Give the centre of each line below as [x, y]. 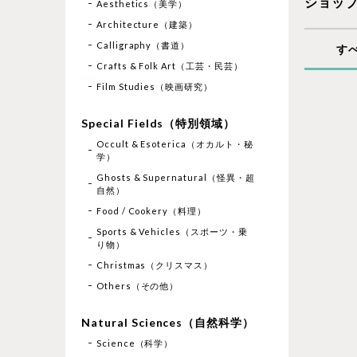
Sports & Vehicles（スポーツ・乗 [172, 231]
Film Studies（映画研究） [155, 86]
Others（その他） [137, 285]
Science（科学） [135, 343]
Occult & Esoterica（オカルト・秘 [175, 143]
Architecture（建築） [147, 24]
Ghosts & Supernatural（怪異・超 [175, 177]
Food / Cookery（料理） [151, 210]
